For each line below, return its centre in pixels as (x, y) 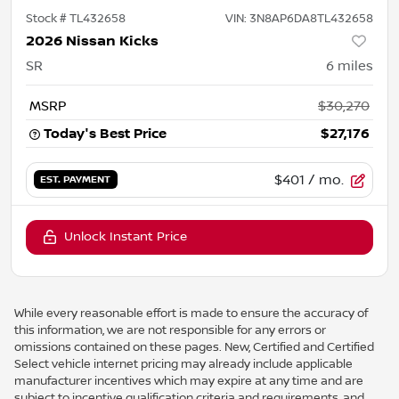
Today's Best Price (105, 133)
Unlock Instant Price (126, 236)
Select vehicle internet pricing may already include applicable (183, 364)
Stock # (48, 18)
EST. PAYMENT (76, 180)
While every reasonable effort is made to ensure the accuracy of (191, 313)
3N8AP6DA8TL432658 (311, 18)
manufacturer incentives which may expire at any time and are (189, 381)
